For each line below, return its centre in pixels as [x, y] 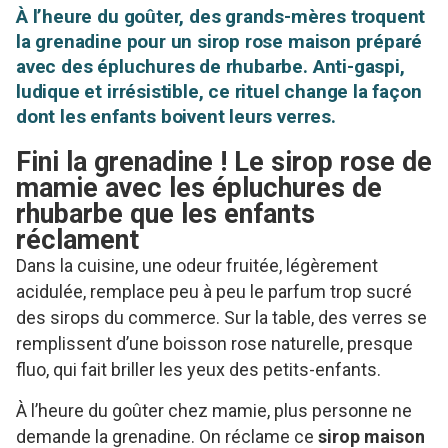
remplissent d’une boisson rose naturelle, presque [214, 343]
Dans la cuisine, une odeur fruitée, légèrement [197, 265]
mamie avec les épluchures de [199, 187]
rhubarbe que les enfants [165, 213]
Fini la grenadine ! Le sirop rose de [224, 161]
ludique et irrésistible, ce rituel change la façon [219, 91]
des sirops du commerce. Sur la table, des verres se [221, 317]
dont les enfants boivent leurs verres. [176, 116]
